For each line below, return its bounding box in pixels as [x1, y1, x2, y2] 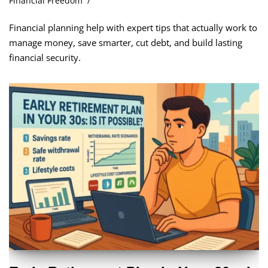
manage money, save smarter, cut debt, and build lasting [9, 36, 242, 49]
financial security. [9, 51, 81, 64]
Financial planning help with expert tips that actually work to [9, 22, 257, 34]
